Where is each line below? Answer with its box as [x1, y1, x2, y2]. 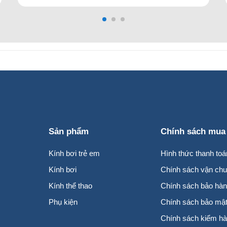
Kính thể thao [49, 181, 92, 191]
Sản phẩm [49, 127, 89, 137]
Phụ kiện [49, 198, 78, 207]
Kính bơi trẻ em [49, 149, 100, 158]
